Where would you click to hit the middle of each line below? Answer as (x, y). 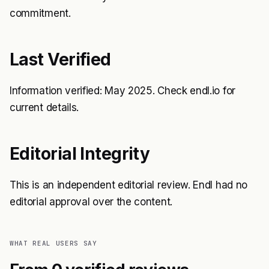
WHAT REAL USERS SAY (53, 243)
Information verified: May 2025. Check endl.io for (122, 91)
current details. (44, 107)
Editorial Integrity (80, 154)
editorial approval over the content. (91, 202)
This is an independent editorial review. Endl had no (128, 185)
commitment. (40, 13)
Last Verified (60, 59)
